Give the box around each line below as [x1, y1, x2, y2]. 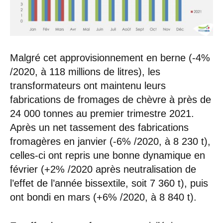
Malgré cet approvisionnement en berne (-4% [10, 52, 210, 63]
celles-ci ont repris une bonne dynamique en [10, 149, 205, 161]
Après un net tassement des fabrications [10, 121, 189, 133]
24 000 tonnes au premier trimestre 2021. [10, 108, 194, 119]
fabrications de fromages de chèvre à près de [10, 94, 211, 105]
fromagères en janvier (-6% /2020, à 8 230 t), [10, 135, 211, 147]
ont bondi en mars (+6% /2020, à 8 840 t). [10, 191, 197, 203]
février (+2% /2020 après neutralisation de [10, 163, 196, 175]
